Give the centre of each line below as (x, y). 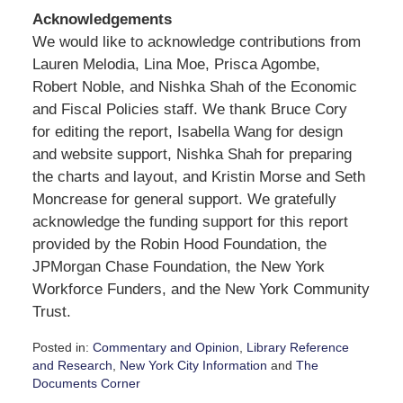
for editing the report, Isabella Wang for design (187, 131)
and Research (72, 365)
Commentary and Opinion (166, 347)
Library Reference (297, 347)
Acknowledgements (102, 19)
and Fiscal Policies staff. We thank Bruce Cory (189, 109)
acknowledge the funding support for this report (190, 221)
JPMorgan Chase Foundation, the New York (178, 266)
